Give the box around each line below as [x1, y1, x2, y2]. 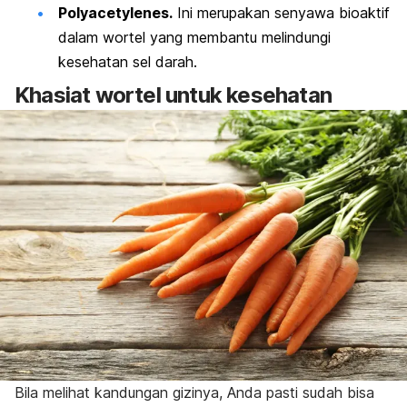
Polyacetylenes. [58, 4, 173, 23]
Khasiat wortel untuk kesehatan [15, 81, 332, 108]
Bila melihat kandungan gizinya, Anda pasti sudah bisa [15, 383, 374, 402]
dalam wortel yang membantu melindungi [58, 28, 331, 47]
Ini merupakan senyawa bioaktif [173, 4, 390, 23]
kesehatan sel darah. [58, 53, 197, 72]
